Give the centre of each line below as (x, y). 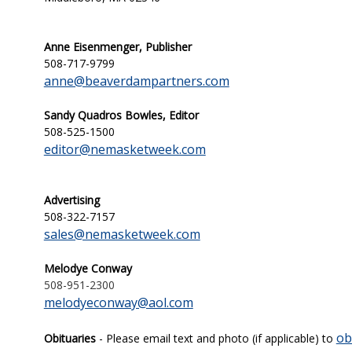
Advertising (71, 200)
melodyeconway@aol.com (118, 302)
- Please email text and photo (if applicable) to (216, 338)
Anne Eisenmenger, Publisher (117, 47)
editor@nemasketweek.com (125, 149)
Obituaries (70, 338)
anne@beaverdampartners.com (136, 81)
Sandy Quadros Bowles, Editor (121, 115)
